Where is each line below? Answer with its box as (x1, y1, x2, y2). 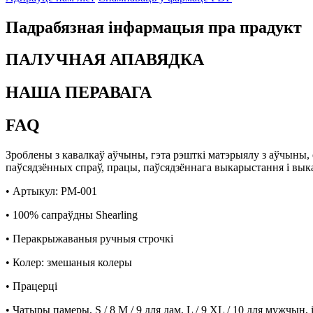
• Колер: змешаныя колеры (6, 256, 132, 269)
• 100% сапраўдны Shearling (6, 209, 138, 221)
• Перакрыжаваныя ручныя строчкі (6, 233, 173, 245)
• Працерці (6, 280, 57, 293)
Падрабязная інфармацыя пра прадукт (6, 17, 302, 36)
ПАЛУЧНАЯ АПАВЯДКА (6, 50, 204, 69)
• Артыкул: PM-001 (6, 185, 97, 198)
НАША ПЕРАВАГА (6, 83, 152, 102)
